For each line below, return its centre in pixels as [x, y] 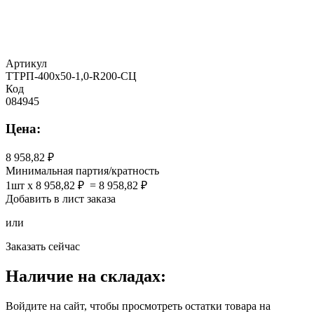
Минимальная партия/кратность [82, 171]
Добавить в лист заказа [61, 199]
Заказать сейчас [43, 247]
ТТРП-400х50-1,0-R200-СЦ [71, 76]
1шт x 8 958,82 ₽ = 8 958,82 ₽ [78, 186]
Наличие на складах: [86, 277]
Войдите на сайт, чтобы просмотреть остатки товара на [138, 306]
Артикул [26, 63]
